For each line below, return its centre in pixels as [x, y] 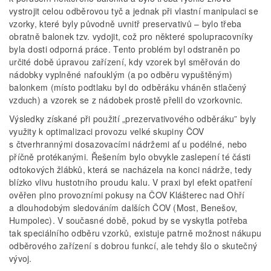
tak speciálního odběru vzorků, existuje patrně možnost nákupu [135, 233]
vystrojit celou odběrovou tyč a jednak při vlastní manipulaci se [134, 11]
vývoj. [21, 259]
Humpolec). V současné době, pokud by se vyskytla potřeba [129, 220]
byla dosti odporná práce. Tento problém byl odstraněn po [125, 49]
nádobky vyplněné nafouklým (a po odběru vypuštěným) [121, 75]
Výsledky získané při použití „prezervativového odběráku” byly [133, 119]
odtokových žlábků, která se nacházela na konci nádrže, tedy [131, 170]
